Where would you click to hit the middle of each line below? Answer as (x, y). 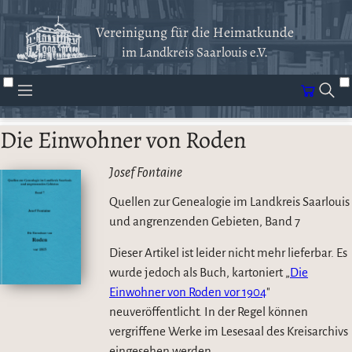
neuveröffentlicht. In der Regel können (209, 312)
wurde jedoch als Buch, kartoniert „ (200, 273)
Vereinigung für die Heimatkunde (195, 33)
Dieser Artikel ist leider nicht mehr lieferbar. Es (228, 253)
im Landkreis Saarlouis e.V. (195, 53)
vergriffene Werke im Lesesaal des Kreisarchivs (229, 332)
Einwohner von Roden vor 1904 (188, 292)
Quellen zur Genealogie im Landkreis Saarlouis (229, 202)
